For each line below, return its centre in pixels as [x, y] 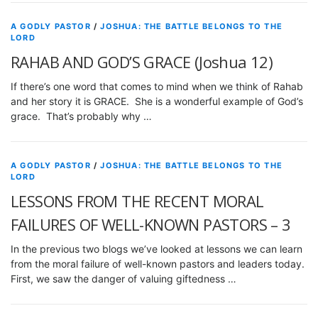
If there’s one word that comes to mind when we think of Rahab [157, 86]
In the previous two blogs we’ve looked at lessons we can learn [157, 248]
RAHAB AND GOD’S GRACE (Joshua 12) [142, 61]
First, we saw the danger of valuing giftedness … [124, 278]
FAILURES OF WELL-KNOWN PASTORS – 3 [151, 224]
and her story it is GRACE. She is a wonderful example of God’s [157, 101]
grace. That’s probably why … [81, 116]
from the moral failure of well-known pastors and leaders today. [159, 263]
